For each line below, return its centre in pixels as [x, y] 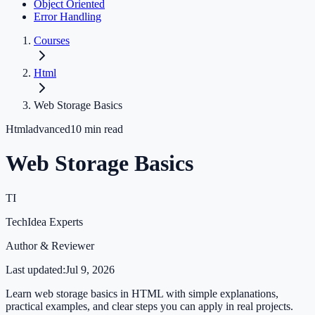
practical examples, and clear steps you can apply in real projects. [149, 306]
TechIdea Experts [44, 221]
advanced [49, 129]
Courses [52, 40]
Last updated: [36, 269]
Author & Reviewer [50, 245]
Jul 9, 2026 [90, 269]
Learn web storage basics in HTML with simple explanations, [142, 293]
